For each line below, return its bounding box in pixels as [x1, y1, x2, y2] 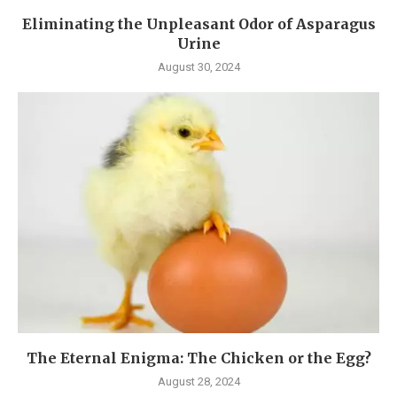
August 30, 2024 [157, 59, 240, 74]
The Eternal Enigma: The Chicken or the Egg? [26, 348, 371, 367]
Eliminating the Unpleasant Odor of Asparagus [21, 14, 376, 33]
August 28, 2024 [157, 374, 240, 388]
